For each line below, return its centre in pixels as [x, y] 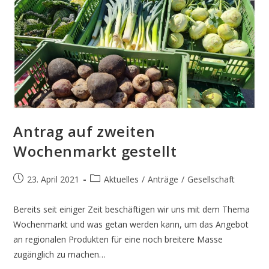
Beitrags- [107, 179]
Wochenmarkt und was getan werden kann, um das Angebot [131, 225]
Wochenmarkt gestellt [95, 151]
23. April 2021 [53, 180]
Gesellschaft [211, 180]
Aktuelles [122, 180]
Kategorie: [110, 192]
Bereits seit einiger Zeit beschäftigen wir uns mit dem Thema [132, 210]
